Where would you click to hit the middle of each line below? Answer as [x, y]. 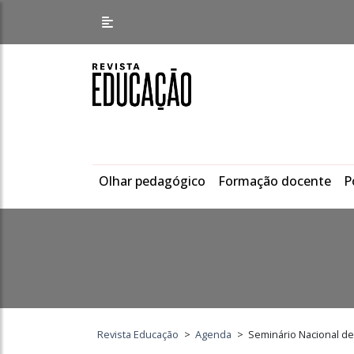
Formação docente [275, 181]
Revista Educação [138, 334]
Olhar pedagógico [152, 181]
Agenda [214, 334]
